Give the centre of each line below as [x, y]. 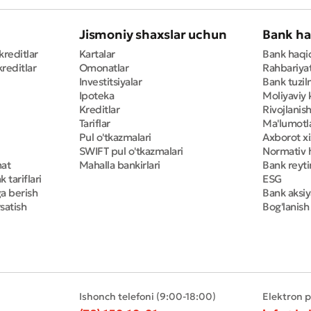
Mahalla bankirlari [119, 165]
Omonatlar [104, 68]
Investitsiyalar [110, 82]
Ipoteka [96, 96]
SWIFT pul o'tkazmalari [131, 151]
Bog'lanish [286, 207]
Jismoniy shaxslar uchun [153, 35]
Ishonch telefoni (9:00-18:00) [147, 297]
